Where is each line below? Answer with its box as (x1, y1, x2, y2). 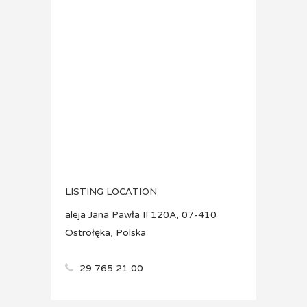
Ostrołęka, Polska (65, 227, 146, 238)
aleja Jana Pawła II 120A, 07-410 (65, 209, 217, 221)
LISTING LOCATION (65, 186, 157, 197)
